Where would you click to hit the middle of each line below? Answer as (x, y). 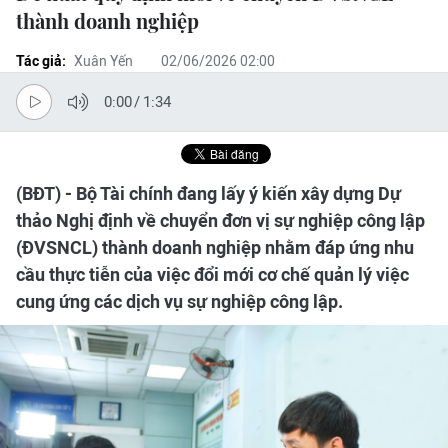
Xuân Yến (103, 61)
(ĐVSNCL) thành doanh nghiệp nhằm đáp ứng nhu (215, 247)
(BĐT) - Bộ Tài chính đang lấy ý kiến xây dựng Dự (208, 193)
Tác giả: (41, 61)
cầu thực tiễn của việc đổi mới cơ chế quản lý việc (212, 274)
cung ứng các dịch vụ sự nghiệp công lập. (179, 301)
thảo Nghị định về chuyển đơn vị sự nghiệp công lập (220, 220)
